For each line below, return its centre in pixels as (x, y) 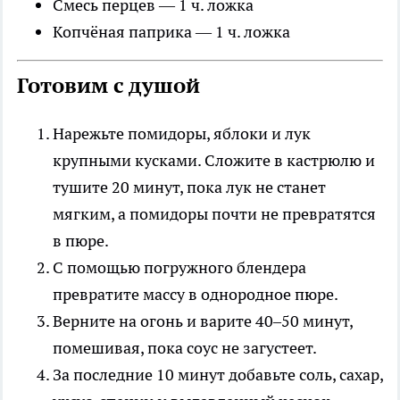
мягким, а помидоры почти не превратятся (214, 214)
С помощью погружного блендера (179, 267)
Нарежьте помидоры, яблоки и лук (182, 133)
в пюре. (81, 241)
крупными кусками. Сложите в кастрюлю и (214, 160)
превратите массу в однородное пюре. (196, 294)
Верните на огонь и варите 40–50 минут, (203, 321)
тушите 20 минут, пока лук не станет (189, 187)
